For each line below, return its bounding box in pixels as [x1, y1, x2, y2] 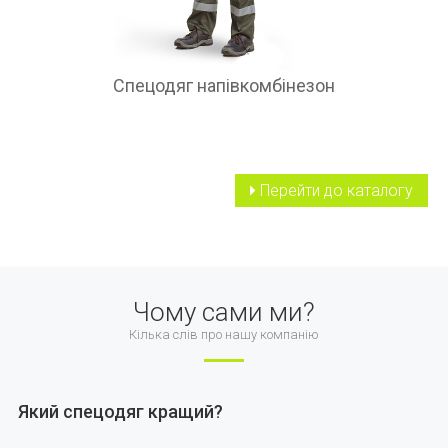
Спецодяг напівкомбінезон [112, 74, 335, 96]
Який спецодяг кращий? [17, 401, 223, 423]
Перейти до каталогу [256, 181, 413, 201]
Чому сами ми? [133, 297, 315, 328]
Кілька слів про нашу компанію [129, 327, 319, 343]
